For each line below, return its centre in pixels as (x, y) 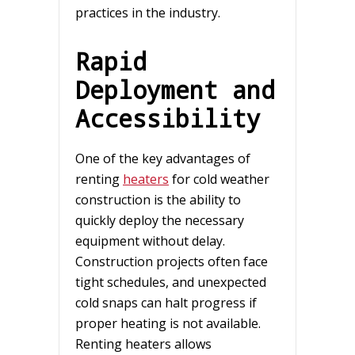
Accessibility (168, 118)
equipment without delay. (150, 240)
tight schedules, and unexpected (171, 282)
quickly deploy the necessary (160, 220)
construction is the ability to (158, 199)
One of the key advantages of (163, 158)
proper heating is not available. (168, 323)
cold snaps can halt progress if (166, 302)
